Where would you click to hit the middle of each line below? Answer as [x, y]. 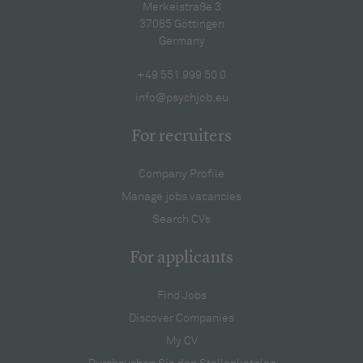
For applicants [181, 258]
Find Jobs [181, 295]
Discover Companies [181, 318]
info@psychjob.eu [181, 98]
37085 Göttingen [181, 24]
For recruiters [181, 136]
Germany [181, 41]
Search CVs [181, 219]
